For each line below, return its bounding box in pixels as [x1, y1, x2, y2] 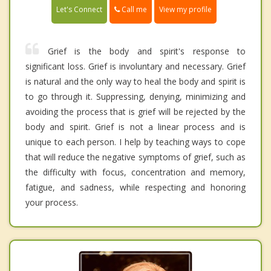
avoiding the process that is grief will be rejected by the [25, 106, 246, 118]
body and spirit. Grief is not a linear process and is [25, 121, 246, 133]
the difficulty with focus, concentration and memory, [25, 166, 246, 178]
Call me [120, 4, 147, 15]
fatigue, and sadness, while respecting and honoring [25, 181, 246, 194]
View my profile [159, 4, 212, 15]
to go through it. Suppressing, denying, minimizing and [25, 91, 246, 103]
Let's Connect [56, 4, 102, 15]
